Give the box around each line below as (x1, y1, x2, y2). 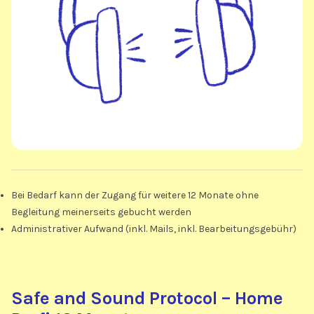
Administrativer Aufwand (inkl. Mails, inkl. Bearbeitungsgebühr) (11, 222, 296, 235)
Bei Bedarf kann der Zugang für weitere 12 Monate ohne (11, 189, 259, 201)
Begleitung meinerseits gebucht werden (11, 205, 191, 218)
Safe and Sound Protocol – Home (11, 287, 283, 308)
